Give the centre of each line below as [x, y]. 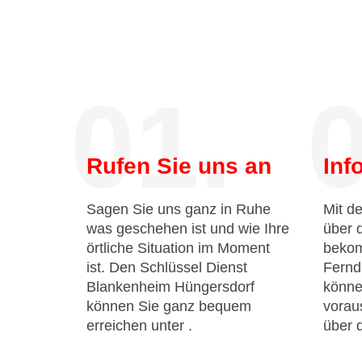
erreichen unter [137, 326]
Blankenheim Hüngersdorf [170, 287]
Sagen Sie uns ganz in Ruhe [179, 209]
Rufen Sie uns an [179, 166]
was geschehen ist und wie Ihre [188, 229]
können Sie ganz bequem [169, 306]
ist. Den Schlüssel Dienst [167, 267]
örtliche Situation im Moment [178, 248]
